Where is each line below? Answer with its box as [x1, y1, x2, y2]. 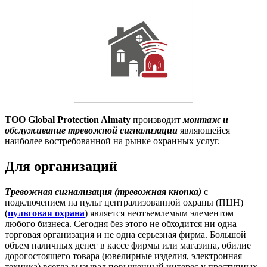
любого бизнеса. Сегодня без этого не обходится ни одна [5, 219, 237, 229]
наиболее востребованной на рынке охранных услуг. [5, 136, 220, 147]
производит [131, 114, 183, 125]
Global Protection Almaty [26, 114, 131, 125]
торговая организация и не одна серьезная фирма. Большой [5, 229, 246, 240]
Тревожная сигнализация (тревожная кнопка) [5, 187, 201, 197]
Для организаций [5, 159, 117, 175]
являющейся [178, 125, 230, 136]
